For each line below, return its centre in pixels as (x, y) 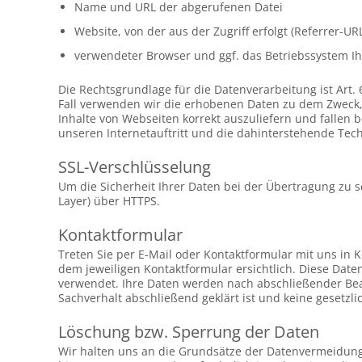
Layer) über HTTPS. (109, 201)
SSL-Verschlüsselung (135, 167)
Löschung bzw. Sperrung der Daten (189, 332)
